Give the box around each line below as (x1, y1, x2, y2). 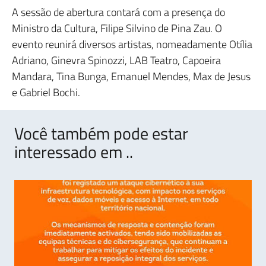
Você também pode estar (14, 121, 188, 146)
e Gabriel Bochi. (12, 84, 80, 100)
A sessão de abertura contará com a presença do (12, 4, 225, 20)
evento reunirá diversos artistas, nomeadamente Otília (12, 36, 252, 52)
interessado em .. (14, 139, 133, 164)
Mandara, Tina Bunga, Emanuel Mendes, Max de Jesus (12, 68, 251, 84)
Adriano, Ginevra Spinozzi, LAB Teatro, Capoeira (12, 52, 221, 68)
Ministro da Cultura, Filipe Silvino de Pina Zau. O (12, 20, 222, 36)
